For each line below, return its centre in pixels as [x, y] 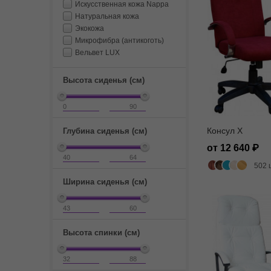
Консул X [225, 130]
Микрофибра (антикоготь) [119, 41]
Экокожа [90, 28]
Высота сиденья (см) [104, 80]
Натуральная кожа [107, 16]
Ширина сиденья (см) [105, 182]
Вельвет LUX [97, 53]
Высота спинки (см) [101, 233]
